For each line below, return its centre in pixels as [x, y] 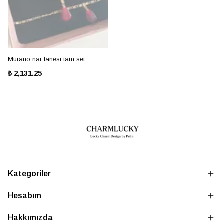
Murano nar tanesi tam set [46, 59]
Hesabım [25, 195]
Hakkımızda [30, 217]
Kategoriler [29, 173]
